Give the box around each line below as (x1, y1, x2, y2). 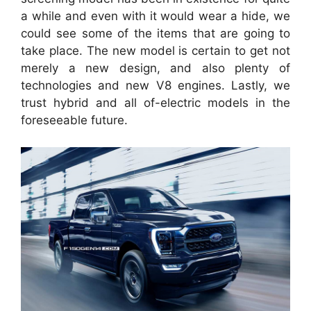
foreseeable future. (21, 113, 128, 127)
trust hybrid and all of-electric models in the (21, 96, 290, 110)
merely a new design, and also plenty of (21, 61, 290, 75)
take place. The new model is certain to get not (21, 44, 290, 58)
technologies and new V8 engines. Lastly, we (21, 78, 290, 92)
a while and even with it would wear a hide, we (21, 9, 290, 23)
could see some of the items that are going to (21, 26, 290, 40)
